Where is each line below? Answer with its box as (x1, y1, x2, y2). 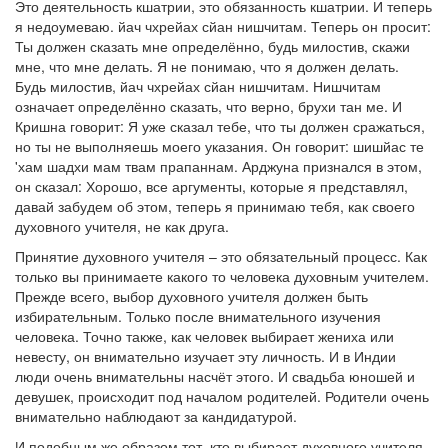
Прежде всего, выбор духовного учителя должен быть (15, 286, 368, 306)
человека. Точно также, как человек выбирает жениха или (15, 326, 394, 346)
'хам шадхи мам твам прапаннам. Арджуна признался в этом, (15, 156, 422, 176)
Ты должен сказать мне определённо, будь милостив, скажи (15, 36, 410, 56)
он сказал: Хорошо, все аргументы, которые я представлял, (15, 176, 408, 196)
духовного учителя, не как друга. (15, 216, 229, 236)
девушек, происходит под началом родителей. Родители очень (15, 386, 429, 406)
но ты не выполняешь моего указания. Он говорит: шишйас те (15, 136, 424, 156)
